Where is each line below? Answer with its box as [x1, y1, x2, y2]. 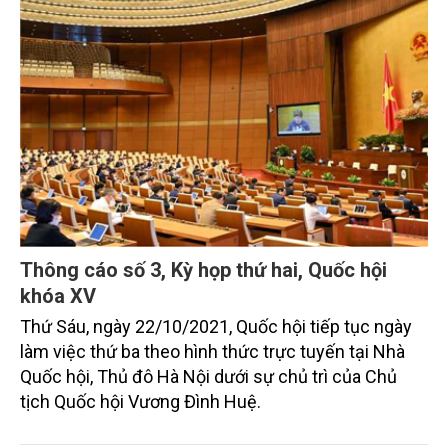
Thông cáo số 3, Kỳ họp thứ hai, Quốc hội [20, 257, 387, 282]
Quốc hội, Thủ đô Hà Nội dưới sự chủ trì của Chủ [20, 365, 397, 387]
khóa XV [20, 283, 96, 308]
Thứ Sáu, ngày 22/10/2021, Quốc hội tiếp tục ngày [20, 315, 412, 337]
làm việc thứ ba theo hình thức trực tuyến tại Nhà [20, 340, 405, 362]
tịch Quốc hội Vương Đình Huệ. [20, 390, 261, 412]
